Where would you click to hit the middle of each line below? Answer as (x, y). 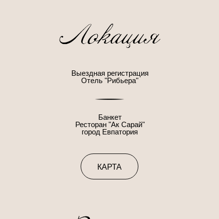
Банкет (110, 117)
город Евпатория (110, 132)
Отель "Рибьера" (110, 80)
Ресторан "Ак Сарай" (110, 124)
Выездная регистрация (110, 73)
